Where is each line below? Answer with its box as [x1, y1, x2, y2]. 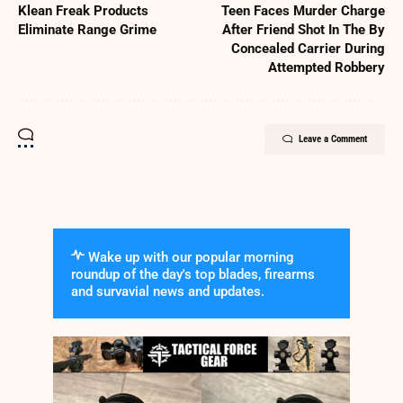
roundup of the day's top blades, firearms [71, 266, 315, 283]
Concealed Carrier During [231, 40, 385, 58]
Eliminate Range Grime [18, 22, 157, 39]
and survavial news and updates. [71, 283, 264, 300]
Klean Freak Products [18, 3, 148, 20]
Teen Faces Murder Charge [221, 3, 385, 20]
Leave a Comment [299, 133, 367, 146]
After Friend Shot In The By [222, 22, 385, 39]
